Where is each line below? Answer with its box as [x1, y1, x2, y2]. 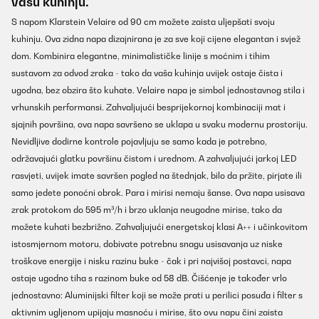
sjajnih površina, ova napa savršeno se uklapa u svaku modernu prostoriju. [11, 119, 308, 130]
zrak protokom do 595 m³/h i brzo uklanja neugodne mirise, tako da [11, 204, 282, 216]
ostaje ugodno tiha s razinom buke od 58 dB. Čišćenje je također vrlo [11, 273, 287, 284]
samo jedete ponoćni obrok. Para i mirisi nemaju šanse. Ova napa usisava [11, 187, 305, 199]
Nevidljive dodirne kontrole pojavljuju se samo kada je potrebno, [11, 136, 267, 147]
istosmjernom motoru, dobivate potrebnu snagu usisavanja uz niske [11, 239, 283, 250]
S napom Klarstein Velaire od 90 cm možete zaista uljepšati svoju [11, 16, 275, 28]
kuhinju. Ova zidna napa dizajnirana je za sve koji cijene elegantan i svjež [11, 33, 300, 45]
